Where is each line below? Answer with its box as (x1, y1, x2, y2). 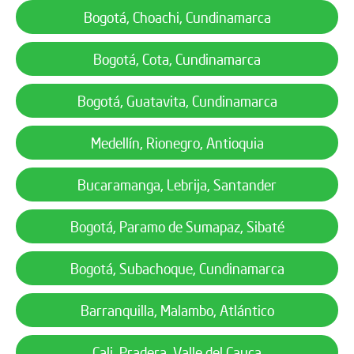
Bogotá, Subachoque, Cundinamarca (70, 259, 284, 278)
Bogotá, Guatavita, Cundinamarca (77, 92, 277, 111)
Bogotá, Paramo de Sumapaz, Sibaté (70, 217, 284, 236)
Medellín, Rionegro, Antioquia (90, 134, 264, 153)
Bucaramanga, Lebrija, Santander (77, 175, 277, 194)
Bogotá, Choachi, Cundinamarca (83, 8, 271, 27)
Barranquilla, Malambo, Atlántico (80, 301, 274, 320)
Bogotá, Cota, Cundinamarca (93, 50, 261, 69)
